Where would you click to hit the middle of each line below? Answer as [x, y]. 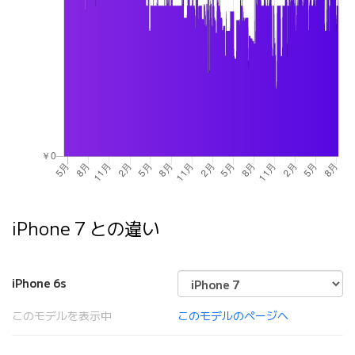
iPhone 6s [39, 284]
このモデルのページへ [233, 317]
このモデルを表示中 [62, 317]
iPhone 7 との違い [86, 229]
